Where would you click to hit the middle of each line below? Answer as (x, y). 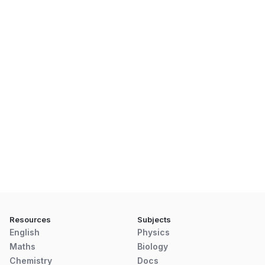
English (25, 232)
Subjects (154, 219)
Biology (153, 246)
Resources (30, 219)
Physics (153, 232)
